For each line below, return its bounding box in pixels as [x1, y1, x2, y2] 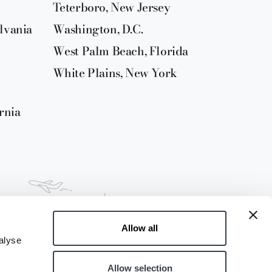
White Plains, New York [52, 64, 177, 83]
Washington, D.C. [52, 20, 143, 39]
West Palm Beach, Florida [52, 42, 189, 61]
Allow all [121, 223, 158, 233]
